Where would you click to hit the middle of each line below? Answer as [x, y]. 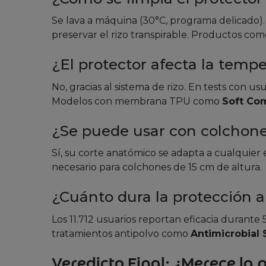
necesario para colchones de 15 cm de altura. [157, 167]
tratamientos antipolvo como [121, 233]
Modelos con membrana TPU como [137, 101]
